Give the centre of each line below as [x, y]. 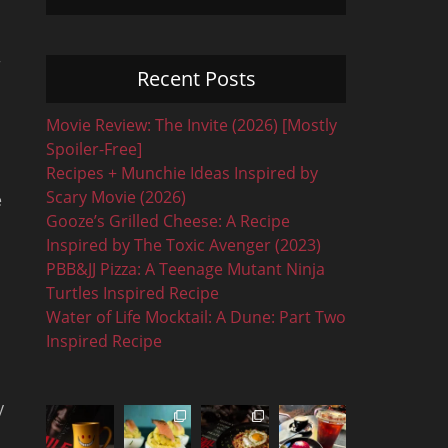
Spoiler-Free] [94, 149]
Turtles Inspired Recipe [132, 293]
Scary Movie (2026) [116, 197]
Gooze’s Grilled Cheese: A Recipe [168, 221]
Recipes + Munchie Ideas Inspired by [182, 173]
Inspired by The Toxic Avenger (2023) [183, 245]
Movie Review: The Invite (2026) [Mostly [191, 125]
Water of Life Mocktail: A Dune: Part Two [196, 317]
